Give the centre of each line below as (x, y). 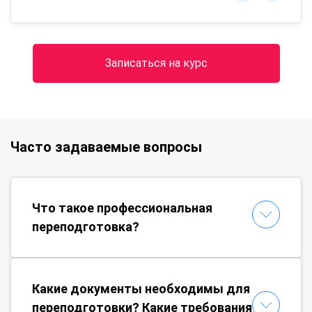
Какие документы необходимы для (141, 288)
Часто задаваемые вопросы (106, 147)
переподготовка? (86, 226)
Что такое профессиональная (122, 208)
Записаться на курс (156, 63)
